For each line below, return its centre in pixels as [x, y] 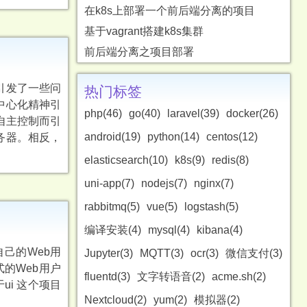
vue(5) [162, 207]
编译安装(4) [113, 230]
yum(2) [170, 300]
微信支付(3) [254, 253]
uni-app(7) [109, 183]
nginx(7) [214, 183]
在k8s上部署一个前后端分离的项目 [170, 11]
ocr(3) [205, 253]
